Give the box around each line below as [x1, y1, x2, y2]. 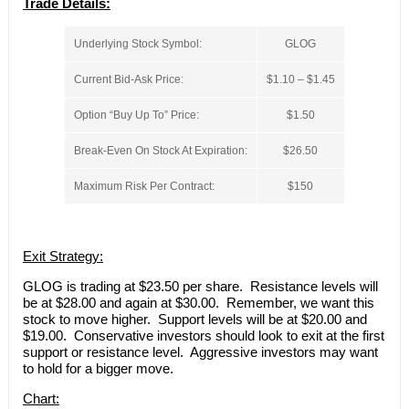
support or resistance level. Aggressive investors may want [22, 343, 378, 360]
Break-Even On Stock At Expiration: [73, 143, 247, 157]
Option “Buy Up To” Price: [73, 108, 199, 121]
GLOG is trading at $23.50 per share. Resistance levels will [22, 278, 378, 294]
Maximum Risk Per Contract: [73, 179, 215, 193]
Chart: [22, 390, 59, 406]
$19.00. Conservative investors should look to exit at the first [22, 327, 384, 343]
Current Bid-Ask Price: [73, 72, 184, 86]
